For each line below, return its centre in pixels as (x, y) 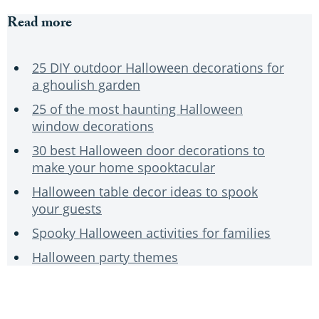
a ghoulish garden (86, 84)
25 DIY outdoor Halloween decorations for (158, 67)
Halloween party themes (105, 257)
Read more (41, 24)
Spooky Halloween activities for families (151, 232)
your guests (67, 208)
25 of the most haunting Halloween (137, 109)
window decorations (93, 126)
